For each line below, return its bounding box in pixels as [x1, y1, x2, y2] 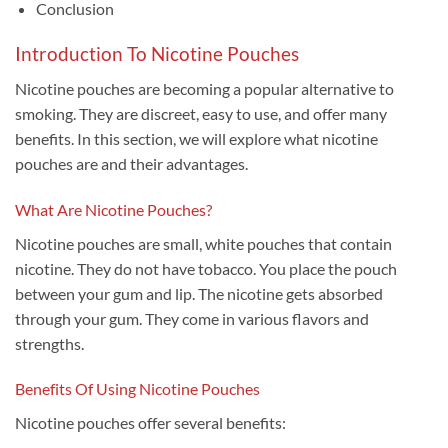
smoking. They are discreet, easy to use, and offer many [15, 103, 387, 123]
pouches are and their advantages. [15, 153, 248, 173]
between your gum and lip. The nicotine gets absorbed [15, 283, 383, 303]
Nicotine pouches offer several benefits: [15, 413, 286, 433]
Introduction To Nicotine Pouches [15, 42, 299, 66]
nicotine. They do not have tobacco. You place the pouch [15, 258, 397, 278]
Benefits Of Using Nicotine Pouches [15, 379, 260, 399]
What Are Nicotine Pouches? [15, 199, 212, 219]
